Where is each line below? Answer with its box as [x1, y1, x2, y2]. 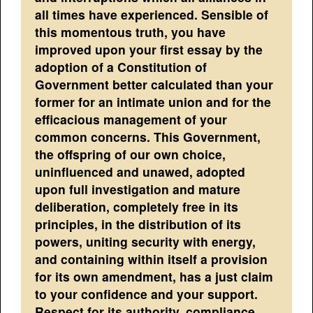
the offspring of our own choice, [35, 145, 226, 163]
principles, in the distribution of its [35, 214, 242, 233]
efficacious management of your [35, 110, 228, 128]
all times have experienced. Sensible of [35, 5, 269, 23]
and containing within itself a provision [35, 249, 268, 268]
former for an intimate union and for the [35, 92, 272, 110]
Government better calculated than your [35, 75, 274, 93]
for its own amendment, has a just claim [35, 267, 274, 285]
